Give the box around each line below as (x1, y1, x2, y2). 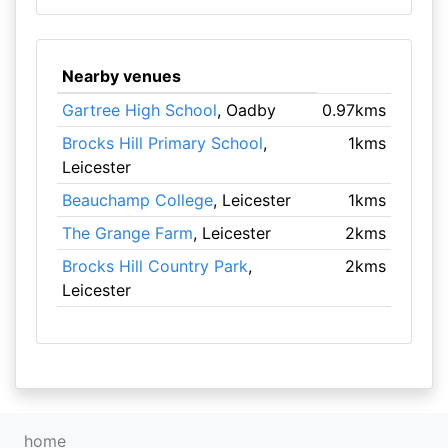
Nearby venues (61, 66, 181, 86)
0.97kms (322, 100, 387, 120)
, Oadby (216, 100, 276, 120)
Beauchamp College (61, 190, 213, 210)
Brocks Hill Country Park (61, 256, 248, 276)
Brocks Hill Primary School (61, 133, 263, 153)
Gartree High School (61, 100, 217, 120)
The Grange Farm (61, 223, 193, 243)
